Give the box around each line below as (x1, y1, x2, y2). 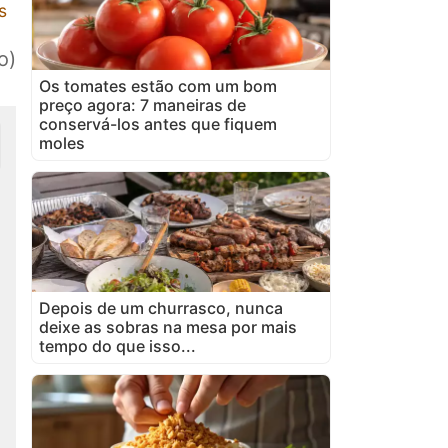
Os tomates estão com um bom (39, 75, 277, 96)
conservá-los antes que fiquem (39, 113, 277, 134)
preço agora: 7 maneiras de (39, 94, 246, 115)
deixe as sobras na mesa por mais (39, 316, 297, 337)
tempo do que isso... (39, 335, 196, 356)
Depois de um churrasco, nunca (39, 297, 283, 318)
